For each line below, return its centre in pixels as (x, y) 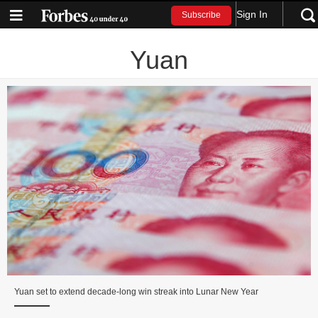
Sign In (252, 14)
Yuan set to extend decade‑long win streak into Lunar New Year (136, 292)
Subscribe (202, 15)
